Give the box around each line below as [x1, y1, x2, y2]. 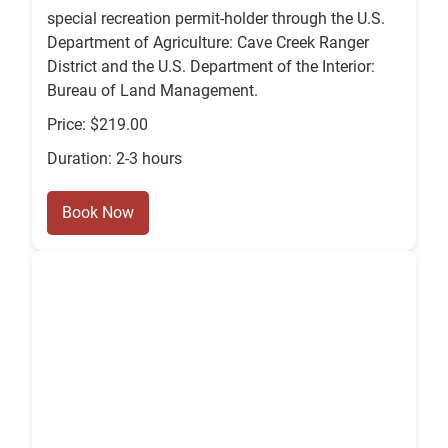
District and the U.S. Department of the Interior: [47, 57, 375, 77]
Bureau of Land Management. [47, 81, 258, 101]
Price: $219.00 [47, 115, 148, 135]
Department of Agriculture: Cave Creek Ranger [47, 33, 369, 53]
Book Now [62, 203, 134, 223]
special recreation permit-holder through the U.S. [47, 9, 385, 29]
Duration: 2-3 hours [47, 149, 182, 169]
